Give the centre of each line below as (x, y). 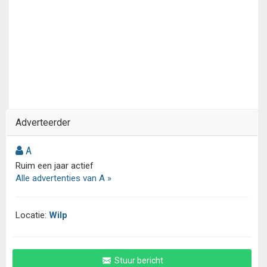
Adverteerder (43, 122)
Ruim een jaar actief (55, 166)
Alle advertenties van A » (63, 178)
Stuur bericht (138, 260)
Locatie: (32, 215)
